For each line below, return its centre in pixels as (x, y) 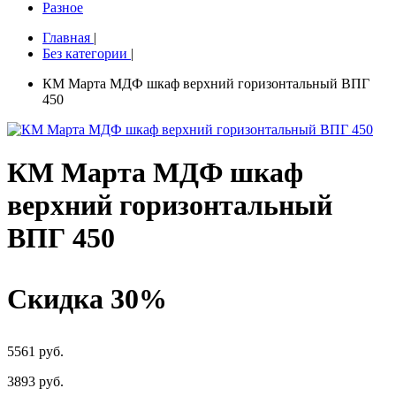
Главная (66, 38)
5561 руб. (35, 352)
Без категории (85, 53)
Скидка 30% (87, 299)
